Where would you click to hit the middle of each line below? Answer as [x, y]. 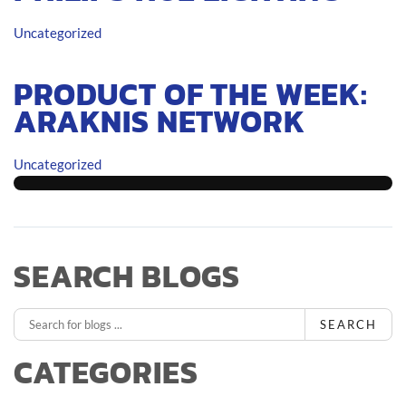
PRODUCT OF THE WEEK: [191, 94]
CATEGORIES [106, 372]
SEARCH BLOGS [127, 276]
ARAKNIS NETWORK [159, 121]
